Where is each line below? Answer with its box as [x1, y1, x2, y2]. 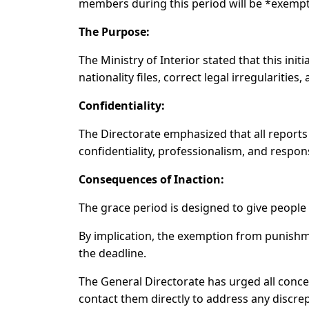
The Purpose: [79, 24, 150, 40]
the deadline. [79, 246, 146, 261]
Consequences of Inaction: [79, 172, 224, 188]
